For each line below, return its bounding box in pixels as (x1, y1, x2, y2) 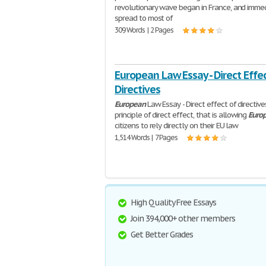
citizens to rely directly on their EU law (115, 121, 239, 131)
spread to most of (115, 13, 173, 23)
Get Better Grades (131, 229, 194, 240)
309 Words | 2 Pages (115, 26, 174, 34)
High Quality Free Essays (131, 197, 217, 208)
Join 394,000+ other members (131, 213, 235, 224)
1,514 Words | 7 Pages (115, 133, 178, 142)
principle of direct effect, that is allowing (115, 110, 249, 120)
